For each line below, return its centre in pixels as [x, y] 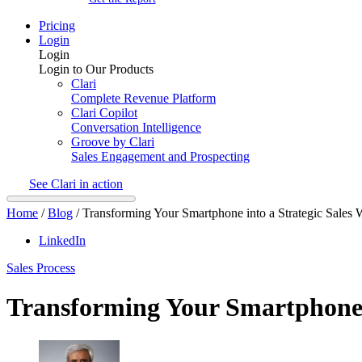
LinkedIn [62, 240]
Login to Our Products [96, 69]
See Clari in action [76, 183]
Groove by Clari [113, 141]
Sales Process [41, 267]
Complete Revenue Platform [143, 98]
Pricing [57, 25]
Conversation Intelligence [136, 127]
